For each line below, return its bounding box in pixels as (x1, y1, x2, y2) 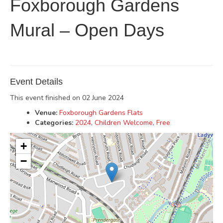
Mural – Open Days (10, 20, 164, 40)
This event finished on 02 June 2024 (10, 93, 124, 103)
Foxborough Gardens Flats (59, 108, 143, 117)
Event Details (10, 77, 63, 87)
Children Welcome (95, 118, 153, 127)
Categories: (35, 118, 73, 127)
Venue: (35, 108, 57, 117)
